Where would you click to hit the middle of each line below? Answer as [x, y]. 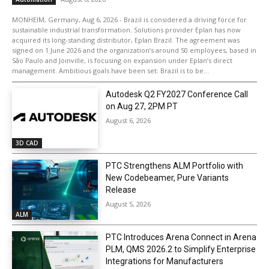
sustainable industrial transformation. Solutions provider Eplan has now [126, 30]
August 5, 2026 [128, 204]
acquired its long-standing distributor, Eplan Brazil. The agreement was [126, 40]
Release [121, 189]
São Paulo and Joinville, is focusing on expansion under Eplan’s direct [122, 60]
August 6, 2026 [128, 120]
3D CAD [27, 143]
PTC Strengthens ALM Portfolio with [174, 165]
